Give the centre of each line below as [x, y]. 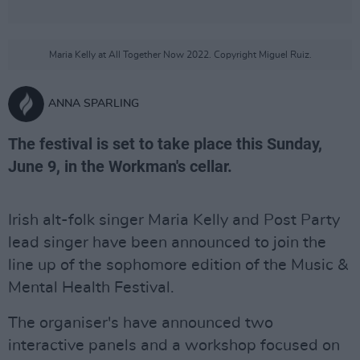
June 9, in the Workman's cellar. [120, 166]
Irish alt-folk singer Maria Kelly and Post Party [174, 220]
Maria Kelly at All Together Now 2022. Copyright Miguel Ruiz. [180, 55]
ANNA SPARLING [94, 104]
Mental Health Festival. [91, 288]
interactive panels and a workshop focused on [174, 346]
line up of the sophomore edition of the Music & [178, 265]
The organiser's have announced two [141, 323]
